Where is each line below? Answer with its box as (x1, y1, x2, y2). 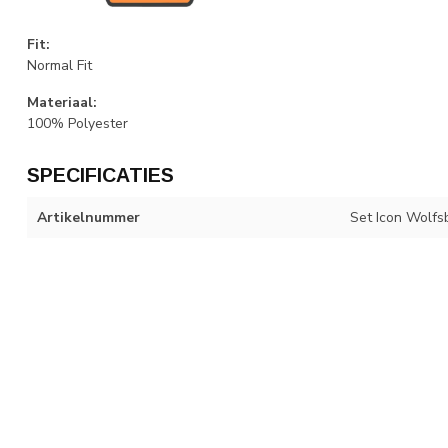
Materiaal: (27, 93, 97, 113)
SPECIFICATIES (27, 164, 174, 187)
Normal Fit (27, 55, 92, 75)
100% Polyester (27, 114, 128, 134)
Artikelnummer (37, 208, 140, 228)
